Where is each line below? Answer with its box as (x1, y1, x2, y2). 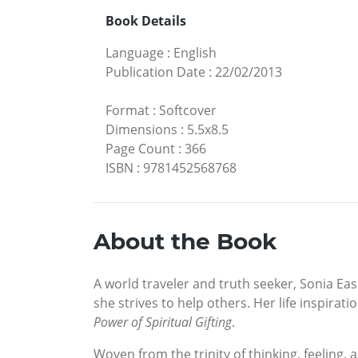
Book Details (105, 12, 186, 30)
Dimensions (105, 121, 177, 139)
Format (105, 101, 149, 120)
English (173, 44, 217, 62)
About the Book (93, 228, 276, 256)
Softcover (159, 101, 217, 120)
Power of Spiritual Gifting (93, 313, 232, 332)
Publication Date (105, 63, 205, 82)
